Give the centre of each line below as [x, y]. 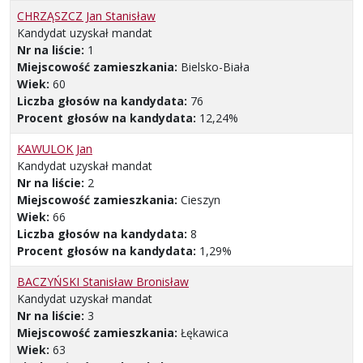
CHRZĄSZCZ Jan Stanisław [86, 16]
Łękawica [205, 333]
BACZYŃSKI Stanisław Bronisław [103, 282]
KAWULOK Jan [55, 149]
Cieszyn [201, 200]
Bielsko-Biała [215, 67]
